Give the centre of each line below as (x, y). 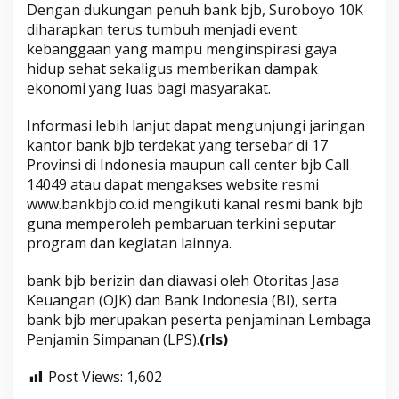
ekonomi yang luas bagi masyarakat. (149, 89)
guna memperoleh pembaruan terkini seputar (181, 224)
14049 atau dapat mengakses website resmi (173, 185)
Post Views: (85, 377)
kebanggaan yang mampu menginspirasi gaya (182, 49)
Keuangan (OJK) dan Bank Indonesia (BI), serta (182, 301)
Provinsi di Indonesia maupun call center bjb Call (188, 165)
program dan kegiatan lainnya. (129, 244)
